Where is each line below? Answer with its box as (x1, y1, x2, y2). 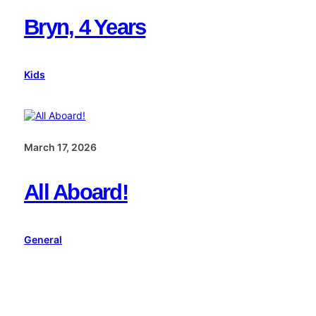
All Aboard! (24, 179, 128, 204)
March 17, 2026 (24, 141, 97, 154)
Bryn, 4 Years (24, 14, 146, 39)
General (24, 233, 63, 246)
